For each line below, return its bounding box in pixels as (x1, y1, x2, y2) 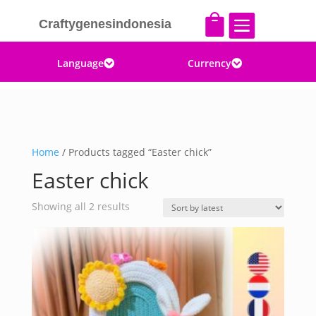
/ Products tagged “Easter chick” (59, 145, 212, 159)
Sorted (128, 199, 160, 212)
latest (128, 231, 155, 245)
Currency (188, 56, 232, 70)
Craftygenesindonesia (38, 17, 171, 31)
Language (57, 56, 104, 70)
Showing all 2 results (31, 200, 130, 213)
